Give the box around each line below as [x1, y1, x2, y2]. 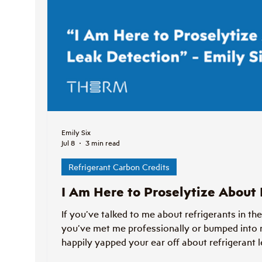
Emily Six [61, 128, 91, 138]
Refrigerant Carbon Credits [68, 161, 170, 173]
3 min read [85, 138, 120, 148]
